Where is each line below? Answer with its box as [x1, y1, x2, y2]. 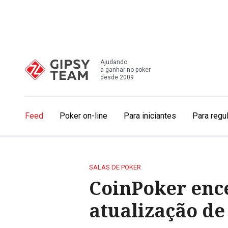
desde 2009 [100, 73, 134, 81]
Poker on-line [60, 111, 107, 121]
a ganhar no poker [100, 66, 151, 73]
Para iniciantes [124, 111, 176, 121]
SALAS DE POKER [89, 163, 141, 171]
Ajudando [100, 58, 127, 66]
